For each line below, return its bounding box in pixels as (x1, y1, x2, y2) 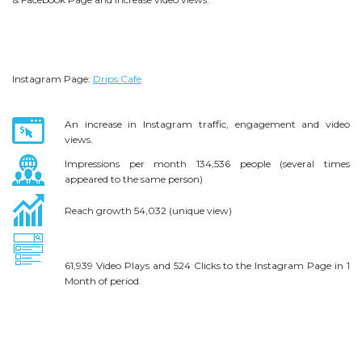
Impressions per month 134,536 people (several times (65, 158, 350, 170)
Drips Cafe (93, 73, 141, 85)
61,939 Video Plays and (65, 259, 174, 271)
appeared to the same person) (65, 173, 203, 185)
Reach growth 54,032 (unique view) (65, 204, 232, 217)
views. (65, 133, 93, 145)
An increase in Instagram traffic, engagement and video (65, 118, 350, 130)
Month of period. (65, 275, 141, 287)
